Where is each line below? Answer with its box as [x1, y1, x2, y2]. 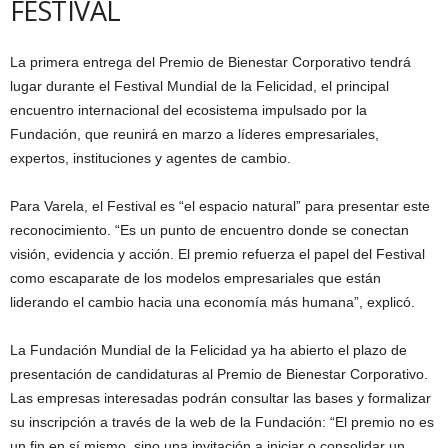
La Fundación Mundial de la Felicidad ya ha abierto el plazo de [10, 341, 407, 358]
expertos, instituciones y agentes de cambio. [10, 149, 291, 166]
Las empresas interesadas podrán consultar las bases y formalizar [10, 389, 431, 406]
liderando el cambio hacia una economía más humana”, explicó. [10, 293, 415, 310]
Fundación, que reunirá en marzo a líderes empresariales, [10, 125, 379, 142]
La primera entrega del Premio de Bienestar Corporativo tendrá [10, 53, 411, 70]
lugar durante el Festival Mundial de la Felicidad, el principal [10, 77, 389, 94]
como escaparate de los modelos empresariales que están [10, 269, 381, 286]
